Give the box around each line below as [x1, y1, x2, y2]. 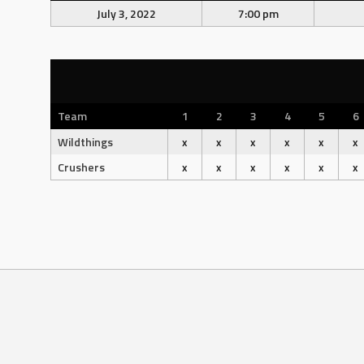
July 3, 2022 [97, 5, 156, 22]
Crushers [58, 158, 105, 175]
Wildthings [58, 133, 113, 150]
